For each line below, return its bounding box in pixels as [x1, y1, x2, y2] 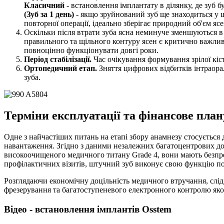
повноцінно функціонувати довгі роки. [24, 46, 158, 54]
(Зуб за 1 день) [24, 10, 74, 18]
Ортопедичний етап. [24, 64, 97, 72]
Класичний [24, 1, 64, 9]
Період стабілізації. [24, 55, 91, 63]
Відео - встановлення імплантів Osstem [4, 203, 171, 214]
